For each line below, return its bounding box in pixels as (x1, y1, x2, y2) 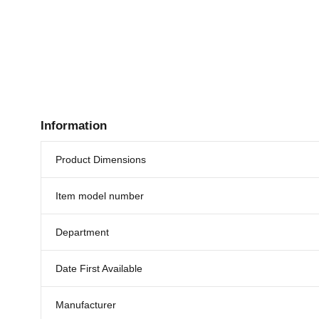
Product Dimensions (56, 153, 146, 165)
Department (56, 226, 109, 238)
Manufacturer (56, 298, 116, 310)
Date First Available (56, 262, 142, 274)
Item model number (56, 189, 144, 202)
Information (41, 118, 107, 132)
